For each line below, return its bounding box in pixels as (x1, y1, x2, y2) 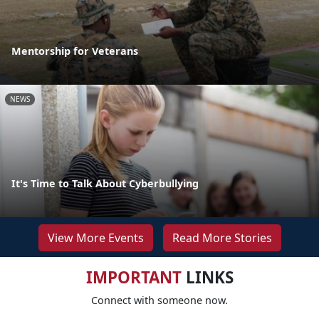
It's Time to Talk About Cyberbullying (11, 176, 199, 190)
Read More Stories (172, 229, 272, 246)
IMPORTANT (85, 266, 182, 288)
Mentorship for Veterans (11, 43, 138, 58)
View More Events (47, 229, 144, 246)
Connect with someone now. (91, 293, 228, 307)
